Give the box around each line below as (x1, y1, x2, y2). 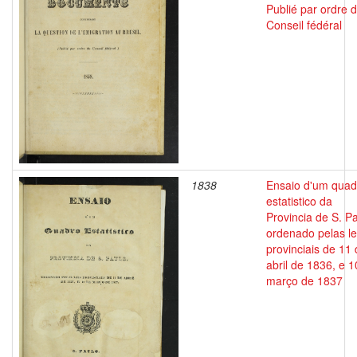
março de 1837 (266, 273, 343, 288)
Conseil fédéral (266, 17, 342, 33)
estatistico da (266, 193, 332, 209)
